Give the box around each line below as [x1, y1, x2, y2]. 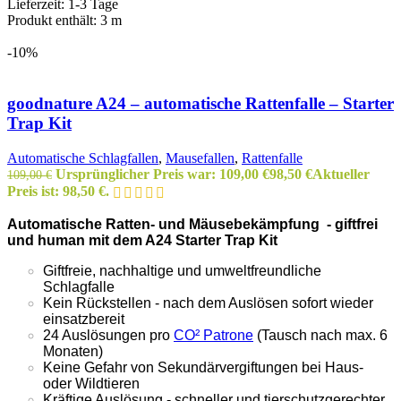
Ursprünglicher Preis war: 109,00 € [55, 166, 269, 182]
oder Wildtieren [43, 375, 140, 391]
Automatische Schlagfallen [7, 149, 158, 166]
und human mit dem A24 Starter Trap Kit [7, 232, 277, 248]
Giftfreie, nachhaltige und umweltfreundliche [43, 262, 321, 278]
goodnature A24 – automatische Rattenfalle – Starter [7, 94, 394, 114]
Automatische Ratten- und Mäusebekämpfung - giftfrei [7, 216, 378, 232]
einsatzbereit [43, 311, 124, 327]
